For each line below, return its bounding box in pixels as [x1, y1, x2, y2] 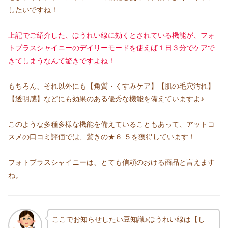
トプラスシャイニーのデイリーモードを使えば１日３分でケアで [8, 43, 215, 52]
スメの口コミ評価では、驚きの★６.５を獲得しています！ [8, 133, 195, 141]
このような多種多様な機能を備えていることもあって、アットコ [8, 120, 215, 129]
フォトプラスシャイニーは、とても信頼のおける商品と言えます [8, 158, 215, 167]
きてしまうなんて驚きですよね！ [8, 56, 115, 65]
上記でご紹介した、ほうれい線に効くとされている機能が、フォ [8, 31, 215, 39]
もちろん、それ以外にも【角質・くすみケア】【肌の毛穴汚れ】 [8, 82, 215, 91]
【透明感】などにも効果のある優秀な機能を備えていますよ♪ [8, 95, 204, 103]
